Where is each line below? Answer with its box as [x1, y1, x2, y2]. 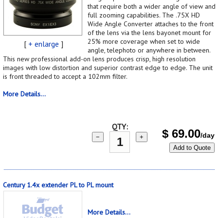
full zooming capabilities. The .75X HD [88, 10, 200, 19]
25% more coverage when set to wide [88, 36, 200, 46]
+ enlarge [28, 38, 59, 49]
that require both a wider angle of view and [88, 1, 216, 11]
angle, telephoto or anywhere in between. [88, 45, 210, 54]
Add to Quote [173, 144, 211, 151]
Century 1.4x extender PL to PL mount [3, 180, 113, 189]
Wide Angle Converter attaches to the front [88, 19, 214, 28]
